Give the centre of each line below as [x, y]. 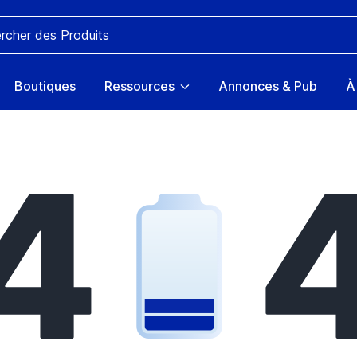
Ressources [139, 86]
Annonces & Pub [267, 86]
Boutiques [45, 86]
